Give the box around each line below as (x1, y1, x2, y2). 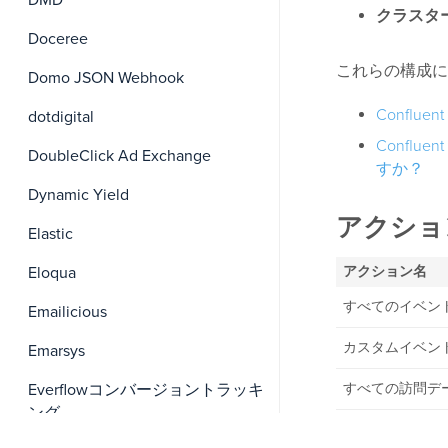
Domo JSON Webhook (28, 68, 184, 88)
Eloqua (28, 263, 76, 283)
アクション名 (343, 263, 427, 281)
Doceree (28, 29, 88, 49)
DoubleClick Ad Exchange (28, 146, 211, 166)
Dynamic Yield (28, 185, 129, 205)
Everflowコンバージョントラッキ (28, 380, 264, 400)
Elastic (28, 224, 73, 244)
